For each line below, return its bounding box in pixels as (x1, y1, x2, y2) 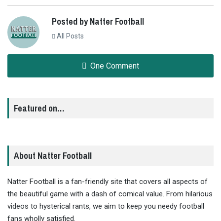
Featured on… (14, 102, 64, 115)
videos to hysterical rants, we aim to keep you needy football (7, 202, 204, 211)
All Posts (55, 32, 84, 40)
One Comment (88, 61, 139, 71)
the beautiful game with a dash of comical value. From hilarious (7, 189, 213, 199)
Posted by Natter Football (52, 15, 144, 28)
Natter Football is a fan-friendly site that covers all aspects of (7, 177, 208, 186)
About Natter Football (14, 149, 92, 162)
